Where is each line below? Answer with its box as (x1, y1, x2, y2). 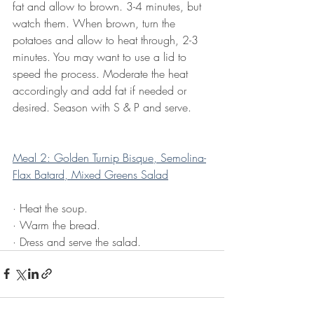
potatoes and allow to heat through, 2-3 (13, 32, 202, 48)
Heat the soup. (20, 200, 88, 216)
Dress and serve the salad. (20, 233, 141, 250)
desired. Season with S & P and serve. (13, 99, 191, 115)
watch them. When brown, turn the (13, 15, 179, 31)
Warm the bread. (20, 217, 100, 233)
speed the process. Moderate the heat (13, 65, 191, 81)
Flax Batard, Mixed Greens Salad (13, 166, 168, 182)
